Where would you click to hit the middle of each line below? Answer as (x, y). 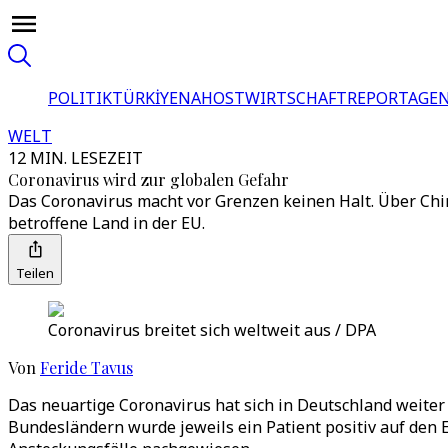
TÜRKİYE (145, 98)
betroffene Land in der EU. (106, 223)
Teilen (35, 273)
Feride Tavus (86, 367)
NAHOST (211, 98)
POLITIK (80, 98)
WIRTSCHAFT (296, 98)
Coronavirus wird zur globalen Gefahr (148, 179)
